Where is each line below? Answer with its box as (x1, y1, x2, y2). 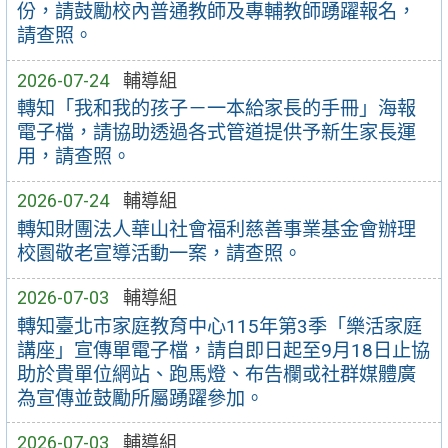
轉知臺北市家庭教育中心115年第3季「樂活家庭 (16, 314, 422, 338)
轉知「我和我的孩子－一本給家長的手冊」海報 (16, 97, 416, 121)
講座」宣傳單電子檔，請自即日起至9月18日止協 (16, 338, 430, 362)
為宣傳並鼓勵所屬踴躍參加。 (16, 386, 264, 410)
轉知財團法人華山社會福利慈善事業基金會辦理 (16, 218, 416, 242)
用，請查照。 (16, 145, 131, 169)
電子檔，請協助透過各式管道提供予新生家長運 (16, 121, 416, 145)
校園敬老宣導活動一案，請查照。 (16, 242, 302, 266)
